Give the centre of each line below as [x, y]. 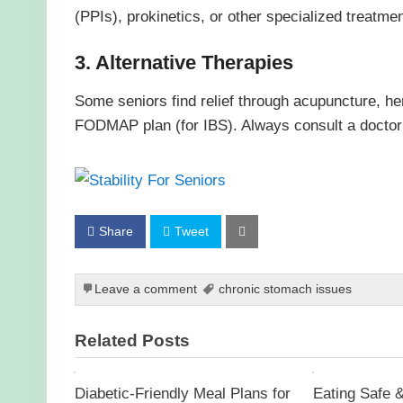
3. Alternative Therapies [184, 62]
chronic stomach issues [286, 290]
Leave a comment [145, 290]
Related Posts [132, 341]
